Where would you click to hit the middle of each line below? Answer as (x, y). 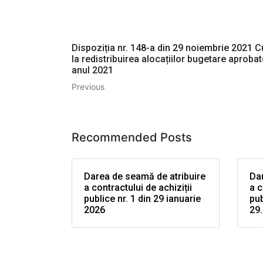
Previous (88, 87)
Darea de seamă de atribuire (145, 177)
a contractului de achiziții (138, 188)
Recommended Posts (132, 138)
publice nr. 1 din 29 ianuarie (142, 199)
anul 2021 (92, 70)
